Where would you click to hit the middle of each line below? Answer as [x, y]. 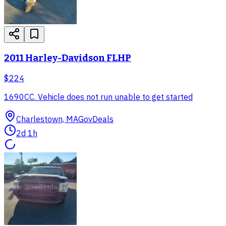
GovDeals [96, 119]
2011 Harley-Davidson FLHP [68, 58]
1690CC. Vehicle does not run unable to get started [98, 97]
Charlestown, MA [47, 119]
